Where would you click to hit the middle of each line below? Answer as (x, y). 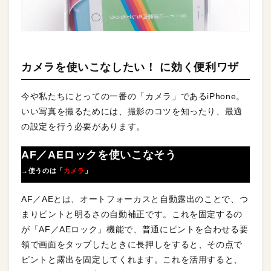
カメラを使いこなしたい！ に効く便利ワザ (130, 67)
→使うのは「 (42, 171)
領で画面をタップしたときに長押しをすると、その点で (132, 245)
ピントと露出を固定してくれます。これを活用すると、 (132, 260)
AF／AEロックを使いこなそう (99, 155)
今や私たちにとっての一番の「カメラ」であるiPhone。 (133, 96)
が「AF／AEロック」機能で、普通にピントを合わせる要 (135, 230)
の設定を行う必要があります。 (83, 127)
